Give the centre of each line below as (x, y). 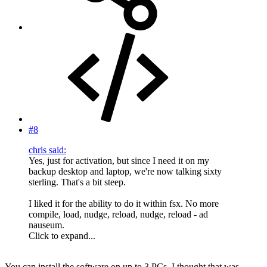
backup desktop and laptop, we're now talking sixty (125, 172)
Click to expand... (62, 236)
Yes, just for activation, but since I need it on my (119, 161)
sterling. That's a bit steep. (77, 182)
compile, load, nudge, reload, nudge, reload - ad (118, 215)
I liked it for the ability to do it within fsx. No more (124, 204)
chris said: (47, 150)
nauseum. (46, 225)
